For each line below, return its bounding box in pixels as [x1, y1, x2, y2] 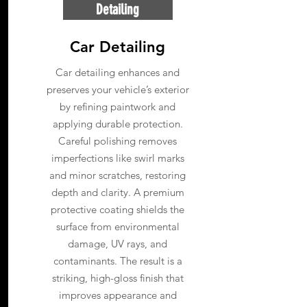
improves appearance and [58, 288, 177, 302]
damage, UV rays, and [68, 237, 167, 250]
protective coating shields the [51, 203, 184, 216]
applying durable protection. [52, 117, 183, 130]
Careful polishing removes [58, 134, 177, 147]
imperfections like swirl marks [51, 151, 184, 164]
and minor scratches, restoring [49, 169, 186, 182]
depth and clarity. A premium [51, 186, 184, 199]
